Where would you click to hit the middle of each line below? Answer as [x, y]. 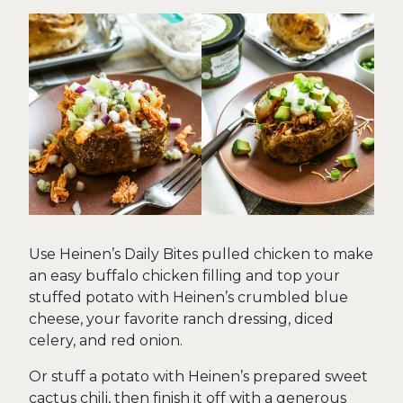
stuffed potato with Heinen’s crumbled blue [188, 297]
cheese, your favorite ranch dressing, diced [181, 318]
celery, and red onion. [106, 340]
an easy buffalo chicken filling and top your [184, 275]
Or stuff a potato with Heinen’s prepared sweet [198, 376]
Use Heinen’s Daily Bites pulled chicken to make [201, 254]
